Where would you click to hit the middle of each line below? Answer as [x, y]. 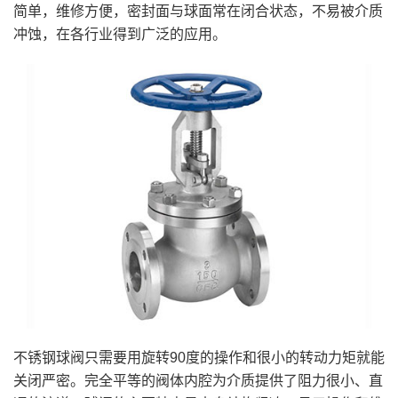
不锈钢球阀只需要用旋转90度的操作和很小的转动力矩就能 [199, 357]
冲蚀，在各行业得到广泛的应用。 [120, 35]
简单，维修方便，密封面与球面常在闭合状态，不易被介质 [198, 12]
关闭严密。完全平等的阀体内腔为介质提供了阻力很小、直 [198, 380]
